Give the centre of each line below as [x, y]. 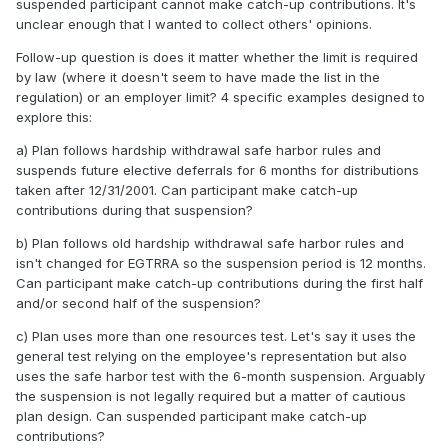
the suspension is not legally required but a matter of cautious [211, 396]
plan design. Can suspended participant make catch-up [191, 416]
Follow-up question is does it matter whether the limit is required [217, 57]
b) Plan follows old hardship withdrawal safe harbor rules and [210, 243]
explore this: [54, 117]
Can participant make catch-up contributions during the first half [219, 283]
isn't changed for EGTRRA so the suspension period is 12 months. [221, 263]
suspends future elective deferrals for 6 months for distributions [217, 170]
